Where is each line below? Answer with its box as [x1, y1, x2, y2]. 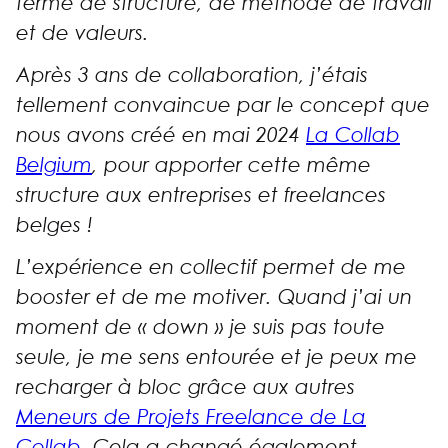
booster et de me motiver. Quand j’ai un [16, 285, 412, 310]
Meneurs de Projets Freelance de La [16, 405, 366, 430]
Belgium [16, 153, 92, 178]
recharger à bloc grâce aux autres [16, 375, 355, 400]
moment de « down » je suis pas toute [16, 315, 385, 340]
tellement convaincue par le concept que [16, 93, 430, 118]
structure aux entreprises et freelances [16, 183, 386, 208]
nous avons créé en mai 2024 [16, 123, 306, 148]
